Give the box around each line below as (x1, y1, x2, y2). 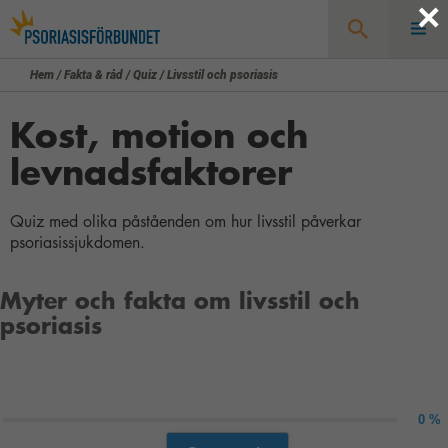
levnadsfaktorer (10, 150, 292, 195)
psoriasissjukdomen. (10, 232, 145, 254)
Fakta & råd (64, 68, 123, 83)
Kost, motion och (10, 113, 308, 158)
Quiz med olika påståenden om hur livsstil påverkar (10, 211, 361, 233)
